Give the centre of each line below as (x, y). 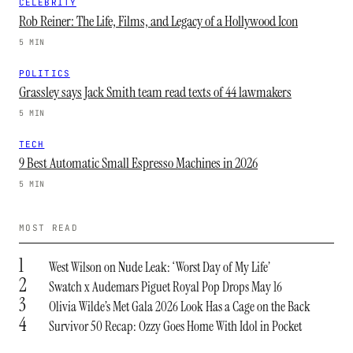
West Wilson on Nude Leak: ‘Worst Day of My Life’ (160, 267)
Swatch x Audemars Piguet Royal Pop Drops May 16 (165, 287)
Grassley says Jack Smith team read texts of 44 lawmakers (155, 92)
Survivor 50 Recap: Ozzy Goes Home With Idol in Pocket (175, 326)
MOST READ (48, 228)
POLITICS (45, 73)
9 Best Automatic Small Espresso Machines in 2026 (138, 163)
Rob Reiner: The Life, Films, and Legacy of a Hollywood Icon (158, 21)
